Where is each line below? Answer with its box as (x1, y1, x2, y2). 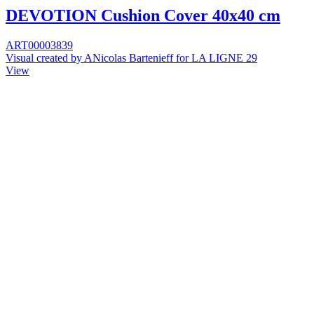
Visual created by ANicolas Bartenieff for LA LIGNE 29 (6, 52, 257, 64)
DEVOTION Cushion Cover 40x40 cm (6, 6, 280, 25)
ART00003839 (6, 39, 73, 52)
